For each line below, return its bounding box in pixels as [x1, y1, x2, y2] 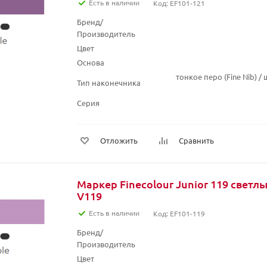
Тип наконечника [77, 77, 141, 88]
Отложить [100, 135, 138, 145]
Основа [77, 57, 104, 67]
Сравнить [179, 135, 214, 145]
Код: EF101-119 [153, 209, 205, 218]
